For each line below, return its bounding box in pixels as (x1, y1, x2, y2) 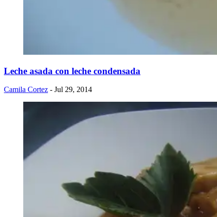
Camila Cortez (4, 85, 48, 94)
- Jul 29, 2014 (50, 85, 92, 94)
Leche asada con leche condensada (4, 65, 140, 76)
